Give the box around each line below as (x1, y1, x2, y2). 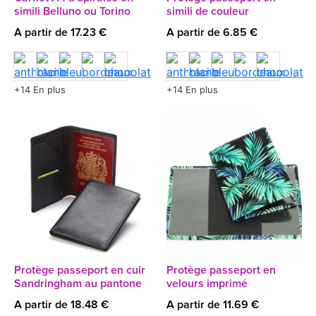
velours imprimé (166, 278, 248, 289)
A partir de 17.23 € (14, 27, 107, 38)
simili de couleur (166, 6, 249, 17)
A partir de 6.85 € (166, 27, 257, 38)
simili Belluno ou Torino (14, 6, 130, 17)
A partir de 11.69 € (166, 299, 259, 310)
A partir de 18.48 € (14, 299, 109, 310)
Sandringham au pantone (14, 278, 142, 289)
